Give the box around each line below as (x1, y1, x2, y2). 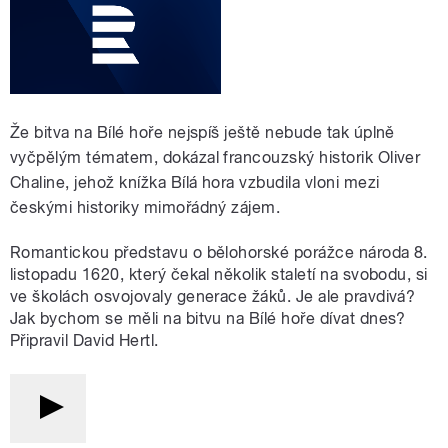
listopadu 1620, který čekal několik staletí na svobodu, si (10, 265, 428, 285)
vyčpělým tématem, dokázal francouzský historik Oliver (10, 148, 421, 168)
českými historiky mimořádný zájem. (10, 198, 281, 218)
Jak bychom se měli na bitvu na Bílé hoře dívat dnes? (10, 309, 406, 329)
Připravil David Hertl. (10, 331, 159, 351)
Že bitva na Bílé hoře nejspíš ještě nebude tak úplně (10, 123, 395, 143)
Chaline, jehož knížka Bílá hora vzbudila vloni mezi (10, 173, 380, 193)
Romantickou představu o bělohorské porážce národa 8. (10, 243, 428, 263)
